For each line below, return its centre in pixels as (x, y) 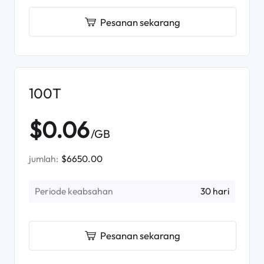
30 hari (215, 191)
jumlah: (44, 159)
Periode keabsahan (74, 191)
